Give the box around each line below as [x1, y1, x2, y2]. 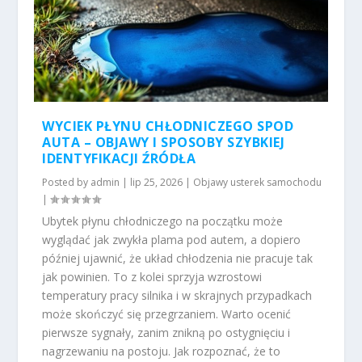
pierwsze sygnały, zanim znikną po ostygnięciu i [42, 325, 291, 341]
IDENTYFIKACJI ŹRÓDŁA [42, 149, 196, 168]
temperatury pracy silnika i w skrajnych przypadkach [42, 288, 313, 304]
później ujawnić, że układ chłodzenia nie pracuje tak [42, 250, 314, 267]
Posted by [42, 175, 91, 190]
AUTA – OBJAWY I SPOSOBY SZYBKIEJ [42, 133, 285, 152]
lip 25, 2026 [130, 175, 183, 190]
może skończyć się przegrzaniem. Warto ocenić [42, 306, 292, 322]
